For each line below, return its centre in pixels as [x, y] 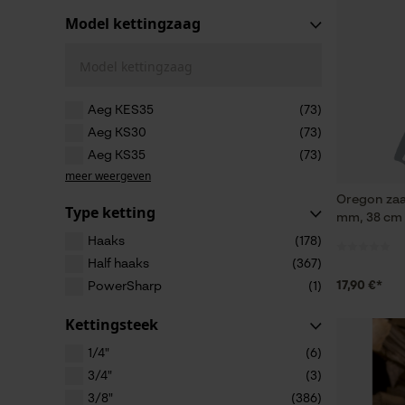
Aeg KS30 [117, 133]
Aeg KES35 [121, 110]
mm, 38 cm [369, 218]
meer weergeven [108, 176]
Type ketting [110, 212]
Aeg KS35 [117, 155]
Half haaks [118, 264]
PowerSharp [125, 287]
